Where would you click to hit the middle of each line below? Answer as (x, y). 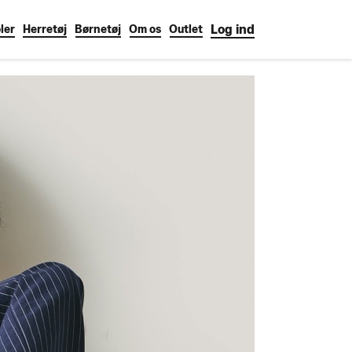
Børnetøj (98, 29)
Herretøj (45, 29)
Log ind (233, 29)
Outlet (186, 29)
